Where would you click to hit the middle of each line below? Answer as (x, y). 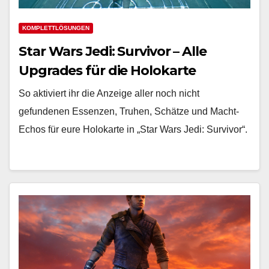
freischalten (58, 90)
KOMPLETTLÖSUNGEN (56, 28)
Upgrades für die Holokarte (107, 71)
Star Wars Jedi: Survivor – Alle (113, 51)
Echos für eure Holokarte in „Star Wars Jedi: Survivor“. (133, 129)
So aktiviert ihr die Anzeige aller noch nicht (109, 93)
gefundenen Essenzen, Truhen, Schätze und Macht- (129, 111)
